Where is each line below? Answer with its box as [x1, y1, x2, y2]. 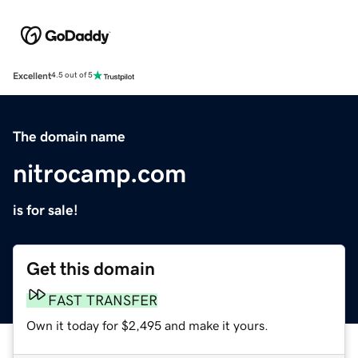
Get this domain [26, 259, 155, 278]
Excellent [13, 70, 51, 81]
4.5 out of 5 [51, 71, 93, 80]
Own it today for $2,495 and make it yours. [26, 318, 268, 332]
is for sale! [13, 202, 78, 217]
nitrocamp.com [13, 160, 186, 186]
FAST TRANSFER [48, 292, 157, 308]
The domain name [13, 129, 125, 144]
